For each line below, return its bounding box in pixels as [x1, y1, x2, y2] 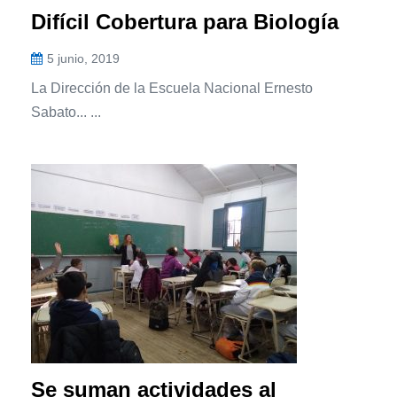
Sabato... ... [31, 105, 101, 121]
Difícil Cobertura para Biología [31, 10, 339, 35]
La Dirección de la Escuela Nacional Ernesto [31, 81, 313, 97]
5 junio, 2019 [47, 51, 120, 66]
